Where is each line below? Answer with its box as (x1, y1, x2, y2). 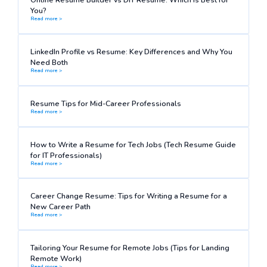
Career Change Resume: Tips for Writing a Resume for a (30, 191, 227, 201)
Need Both (30, 57, 68, 67)
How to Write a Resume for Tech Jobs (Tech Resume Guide (30, 139, 236, 150)
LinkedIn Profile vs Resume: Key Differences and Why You (30, 46, 232, 57)
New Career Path (30, 201, 91, 212)
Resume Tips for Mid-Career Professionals (30, 98, 181, 108)
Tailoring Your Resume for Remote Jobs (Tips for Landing (30, 243, 229, 253)
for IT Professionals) (30, 150, 102, 160)
